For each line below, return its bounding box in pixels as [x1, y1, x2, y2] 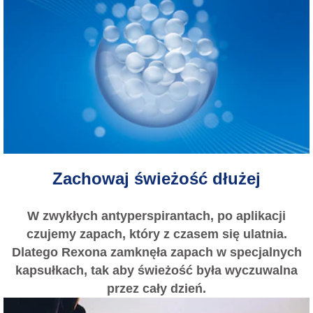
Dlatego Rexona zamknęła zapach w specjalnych [11, 245, 302, 259]
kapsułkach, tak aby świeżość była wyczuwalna [15, 263, 298, 277]
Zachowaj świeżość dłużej [52, 169, 261, 189]
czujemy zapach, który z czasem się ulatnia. [26, 226, 287, 241]
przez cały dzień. [107, 281, 206, 296]
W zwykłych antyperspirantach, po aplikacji [27, 208, 286, 223]
